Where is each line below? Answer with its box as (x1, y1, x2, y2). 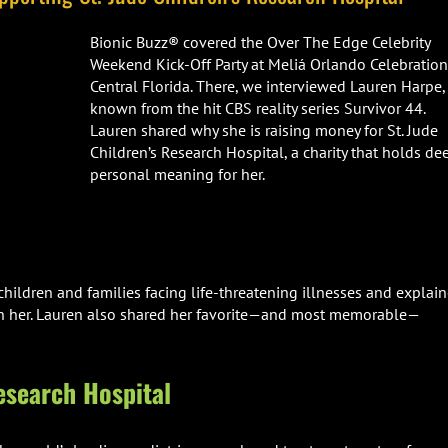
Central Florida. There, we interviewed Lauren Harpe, (89, 76, 445, 96)
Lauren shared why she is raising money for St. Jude (89, 120, 438, 140)
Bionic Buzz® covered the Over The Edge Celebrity (89, 32, 430, 52)
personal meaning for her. (89, 164, 268, 184)
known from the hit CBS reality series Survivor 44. (89, 98, 425, 118)
